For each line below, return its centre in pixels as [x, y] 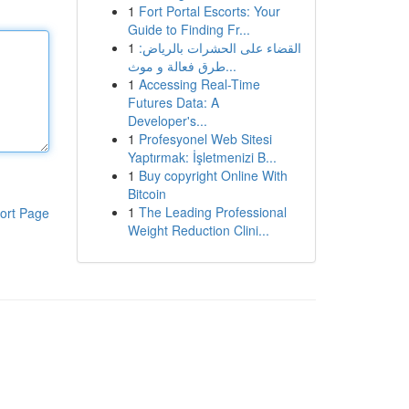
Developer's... [167, 121]
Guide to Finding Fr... [189, 29]
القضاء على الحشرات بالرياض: [220, 47]
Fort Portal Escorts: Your [209, 11]
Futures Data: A [173, 102]
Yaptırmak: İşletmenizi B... [202, 157]
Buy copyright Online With [213, 175]
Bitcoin [147, 194]
